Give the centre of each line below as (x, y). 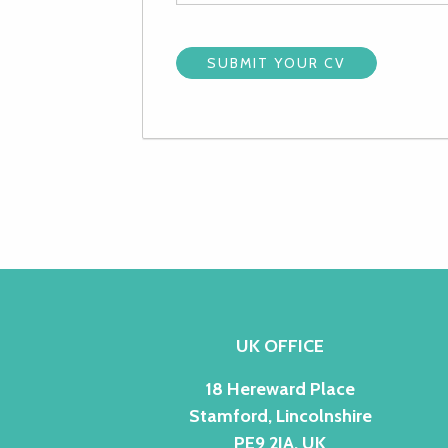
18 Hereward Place (280, 388)
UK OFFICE (280, 345)
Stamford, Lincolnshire (280, 415)
